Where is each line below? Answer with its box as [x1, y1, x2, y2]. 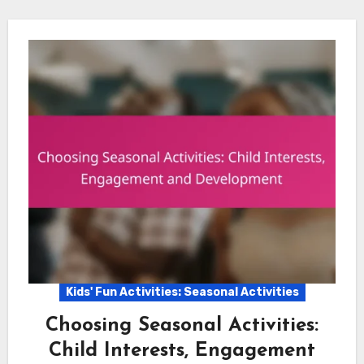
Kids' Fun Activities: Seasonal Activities [65, 285, 299, 300]
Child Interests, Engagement [49, 341, 315, 362]
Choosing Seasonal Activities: [45, 316, 318, 336]
